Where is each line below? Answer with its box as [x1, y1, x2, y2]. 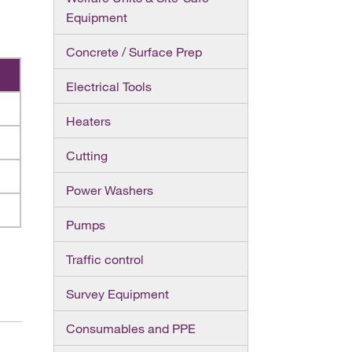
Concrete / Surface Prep [65, 44, 202, 59]
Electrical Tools [65, 79, 152, 93]
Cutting [65, 148, 108, 163]
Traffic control [65, 251, 144, 266]
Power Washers [65, 182, 153, 197]
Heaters [65, 113, 111, 128]
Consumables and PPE [65, 321, 196, 335]
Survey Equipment [65, 286, 169, 301]
